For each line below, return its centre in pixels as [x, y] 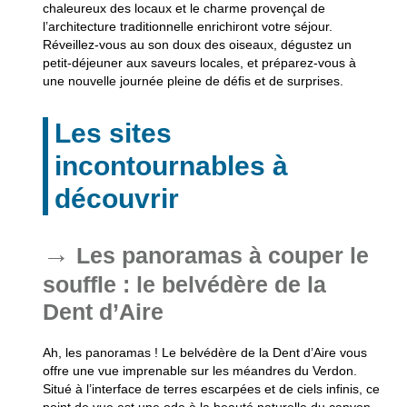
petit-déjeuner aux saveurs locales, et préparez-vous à [199, 63]
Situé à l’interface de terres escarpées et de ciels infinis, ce [211, 389]
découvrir [116, 199]
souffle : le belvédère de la [184, 285]
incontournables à [171, 166]
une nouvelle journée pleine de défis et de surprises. [193, 81]
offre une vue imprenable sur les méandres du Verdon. [199, 371]
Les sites [113, 134]
